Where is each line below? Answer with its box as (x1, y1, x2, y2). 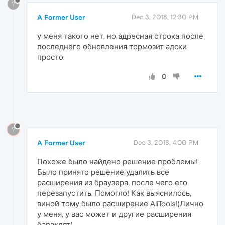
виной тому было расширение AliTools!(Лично (37, 199, 203, 208)
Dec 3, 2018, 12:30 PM (132, 13, 198, 21)
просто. (37, 53, 65, 62)
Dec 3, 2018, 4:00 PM (134, 138, 198, 146)
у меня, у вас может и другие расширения (37, 209, 191, 218)
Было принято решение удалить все (37, 167, 169, 176)
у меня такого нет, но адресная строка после (37, 32, 203, 41)
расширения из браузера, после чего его (37, 178, 187, 187)
